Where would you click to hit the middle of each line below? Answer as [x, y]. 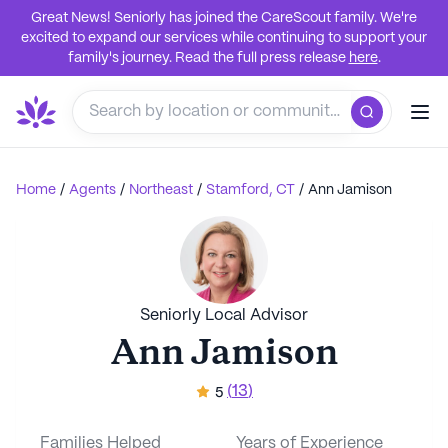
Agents [92, 190]
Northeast [161, 190]
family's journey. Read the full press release [206, 58]
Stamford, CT [250, 190]
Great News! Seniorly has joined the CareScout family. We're [224, 18]
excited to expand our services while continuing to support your [224, 38]
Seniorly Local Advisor [224, 315]
